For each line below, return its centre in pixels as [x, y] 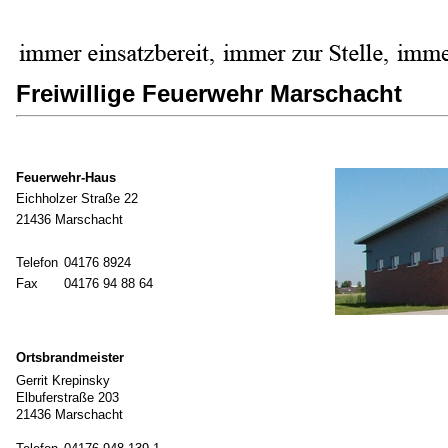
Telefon [37, 262]
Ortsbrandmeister [70, 357]
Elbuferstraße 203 [67, 397]
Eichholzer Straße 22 [77, 198]
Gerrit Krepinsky [63, 380]
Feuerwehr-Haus [66, 177]
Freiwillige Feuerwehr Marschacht [209, 93]
